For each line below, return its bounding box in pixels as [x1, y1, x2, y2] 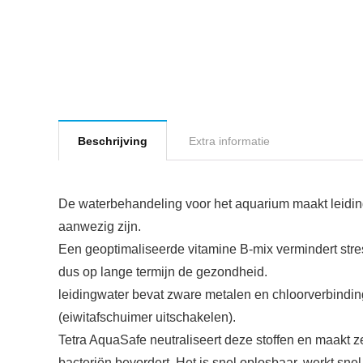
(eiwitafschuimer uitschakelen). [58, 310, 236, 325]
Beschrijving [78, 135, 147, 148]
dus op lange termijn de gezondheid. [58, 265, 267, 280]
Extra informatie [189, 135, 270, 148]
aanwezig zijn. [58, 220, 141, 234]
